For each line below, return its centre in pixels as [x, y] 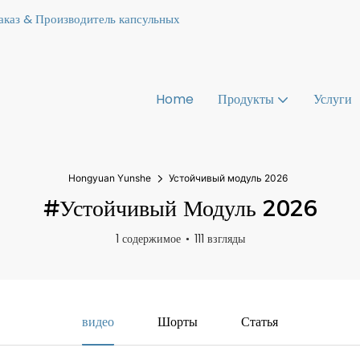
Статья [259, 322]
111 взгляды [219, 239]
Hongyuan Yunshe [110, 178]
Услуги [333, 99]
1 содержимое [148, 239]
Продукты [246, 99]
